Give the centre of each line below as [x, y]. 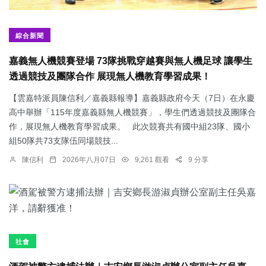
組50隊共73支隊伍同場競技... [64, 140]
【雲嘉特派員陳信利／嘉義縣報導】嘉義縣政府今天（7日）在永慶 [132, 98]
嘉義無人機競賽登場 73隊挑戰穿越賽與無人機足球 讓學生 [131, 61]
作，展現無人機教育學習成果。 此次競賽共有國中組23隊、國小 [129, 126]
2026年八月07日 [89, 159]
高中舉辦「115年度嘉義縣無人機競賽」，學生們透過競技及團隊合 [132, 112]
